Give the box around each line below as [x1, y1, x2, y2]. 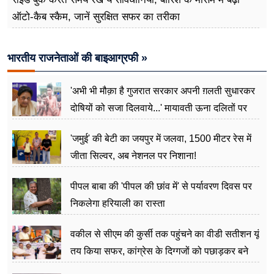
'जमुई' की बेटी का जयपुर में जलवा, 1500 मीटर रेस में [70, 133, 251, 144]
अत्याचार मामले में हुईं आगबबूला [70, 119, 176, 130]
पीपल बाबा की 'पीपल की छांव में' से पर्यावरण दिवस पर [70, 180, 252, 191]
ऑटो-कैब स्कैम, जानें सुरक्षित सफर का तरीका [12, 10, 180, 23]
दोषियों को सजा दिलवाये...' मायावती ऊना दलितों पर [70, 102, 247, 113]
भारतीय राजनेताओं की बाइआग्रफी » [7, 51, 147, 64]
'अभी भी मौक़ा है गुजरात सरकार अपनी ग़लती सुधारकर [70, 85, 255, 96]
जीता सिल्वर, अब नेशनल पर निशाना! [70, 150, 196, 161]
